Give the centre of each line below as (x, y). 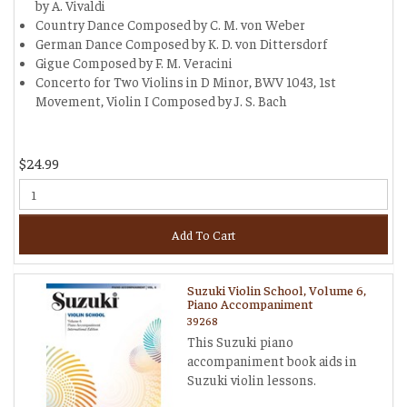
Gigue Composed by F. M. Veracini (134, 62)
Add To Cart (203, 234)
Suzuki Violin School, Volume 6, (277, 290)
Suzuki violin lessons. (252, 379)
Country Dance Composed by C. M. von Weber (170, 24)
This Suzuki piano (240, 341)
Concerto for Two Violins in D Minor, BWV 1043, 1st (186, 81)
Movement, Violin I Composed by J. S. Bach (161, 100)
